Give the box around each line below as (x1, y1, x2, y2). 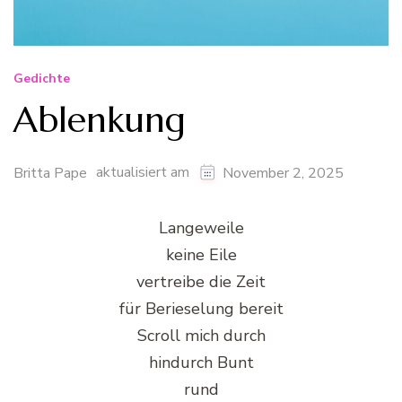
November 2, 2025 (223, 163, 344, 184)
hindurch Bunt (148, 352, 254, 374)
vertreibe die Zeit (136, 271, 266, 293)
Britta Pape (13, 163, 87, 184)
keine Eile (165, 244, 237, 267)
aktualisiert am (96, 162, 193, 183)
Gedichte (13, 70, 70, 88)
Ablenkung (13, 96, 186, 142)
